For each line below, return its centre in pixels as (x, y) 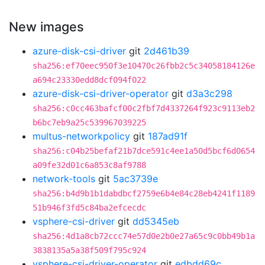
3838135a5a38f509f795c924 (89, 250)
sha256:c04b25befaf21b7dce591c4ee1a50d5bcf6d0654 (144, 151)
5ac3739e (135, 179)
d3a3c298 (209, 93)
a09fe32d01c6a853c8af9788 (89, 165)
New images (46, 27)
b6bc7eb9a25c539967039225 (89, 122)
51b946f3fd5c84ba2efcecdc (89, 208)
